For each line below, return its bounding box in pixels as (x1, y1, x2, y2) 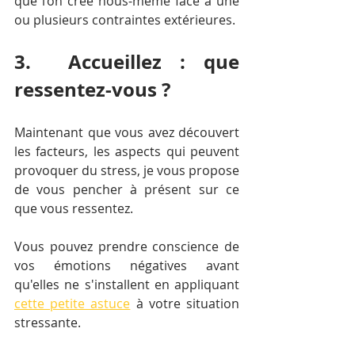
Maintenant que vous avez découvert (14, 124, 239, 141)
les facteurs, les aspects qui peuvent (14, 143, 239, 160)
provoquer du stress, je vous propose (14, 162, 239, 179)
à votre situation (130, 295, 240, 312)
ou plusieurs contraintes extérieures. (14, 11, 235, 29)
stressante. (14, 314, 81, 331)
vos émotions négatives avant (14, 257, 239, 274)
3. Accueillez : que (14, 48, 239, 75)
